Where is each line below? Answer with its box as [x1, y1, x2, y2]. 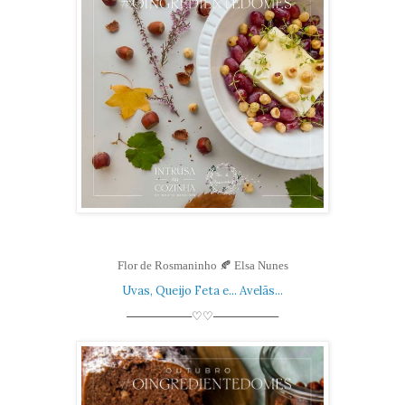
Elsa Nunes [231, 258, 288, 272]
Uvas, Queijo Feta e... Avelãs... [122, 282, 283, 298]
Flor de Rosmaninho [117, 258, 220, 272]
